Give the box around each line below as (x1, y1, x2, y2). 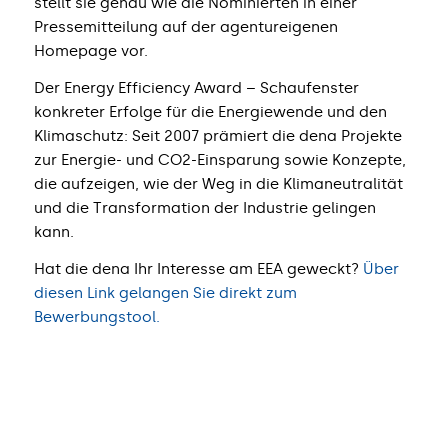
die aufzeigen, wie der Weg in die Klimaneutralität (33, 175, 403, 194)
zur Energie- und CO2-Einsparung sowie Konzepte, (33, 151, 406, 170)
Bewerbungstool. (33, 307, 160, 326)
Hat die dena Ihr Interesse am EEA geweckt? (33, 259, 363, 278)
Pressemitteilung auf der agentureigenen (33, 18, 338, 37)
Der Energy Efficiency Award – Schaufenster (33, 79, 359, 98)
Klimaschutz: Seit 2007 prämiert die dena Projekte (33, 127, 402, 146)
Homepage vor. (33, 42, 148, 61)
